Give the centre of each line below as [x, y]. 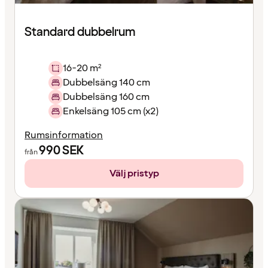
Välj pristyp [134, 173]
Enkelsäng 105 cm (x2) [111, 111]
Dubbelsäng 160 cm [106, 97]
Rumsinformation [64, 135]
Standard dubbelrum [80, 32]
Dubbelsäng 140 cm [106, 82]
